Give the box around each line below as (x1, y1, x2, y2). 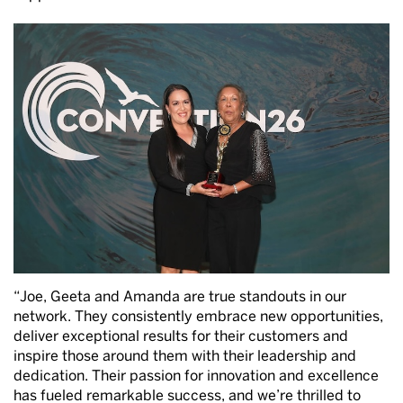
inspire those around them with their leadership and (13, 350, 356, 363)
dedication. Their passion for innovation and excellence (13, 370, 379, 383)
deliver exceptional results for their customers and (13, 330, 348, 344)
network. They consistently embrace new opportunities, (13, 310, 383, 324)
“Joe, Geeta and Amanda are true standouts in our (13, 291, 346, 304)
